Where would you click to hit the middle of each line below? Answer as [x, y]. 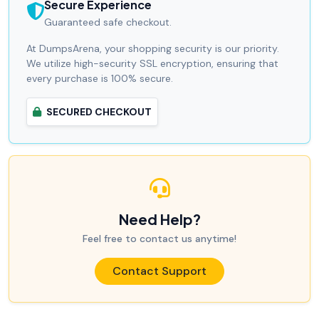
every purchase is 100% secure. [100, 78]
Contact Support [159, 271]
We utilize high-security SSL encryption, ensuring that [152, 63]
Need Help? [159, 219]
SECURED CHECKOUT [98, 111]
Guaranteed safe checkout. [108, 22]
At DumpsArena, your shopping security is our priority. [153, 48]
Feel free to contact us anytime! [159, 238]
